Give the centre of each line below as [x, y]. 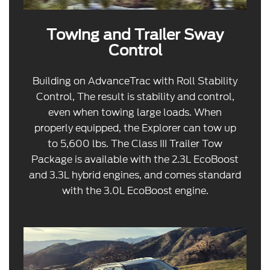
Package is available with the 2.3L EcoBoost [135, 159]
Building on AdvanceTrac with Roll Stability [135, 81]
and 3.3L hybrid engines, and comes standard [135, 175]
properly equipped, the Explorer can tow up [135, 128]
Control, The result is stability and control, [135, 96]
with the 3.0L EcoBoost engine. [135, 190]
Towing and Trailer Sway [135, 34]
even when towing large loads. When [135, 112]
